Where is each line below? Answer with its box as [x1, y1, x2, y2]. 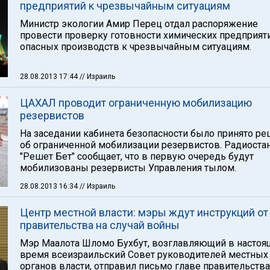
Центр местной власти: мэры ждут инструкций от [20, 206, 268, 219]
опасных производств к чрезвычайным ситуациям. [20, 41, 251, 52]
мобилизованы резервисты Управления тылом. [20, 162, 236, 174]
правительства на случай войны [20, 219, 180, 231]
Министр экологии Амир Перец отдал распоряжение [20, 18, 258, 30]
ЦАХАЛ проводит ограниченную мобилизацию [20, 96, 252, 109]
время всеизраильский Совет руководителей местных [20, 249, 268, 260]
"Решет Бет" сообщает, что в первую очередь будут [20, 151, 254, 162]
